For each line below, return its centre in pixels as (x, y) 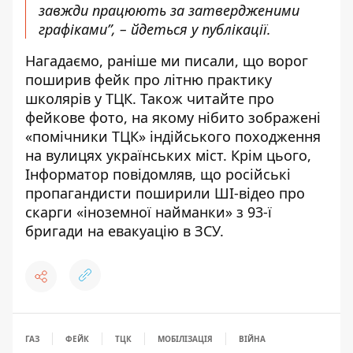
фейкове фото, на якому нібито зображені (173, 118)
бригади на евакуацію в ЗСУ (123, 231)
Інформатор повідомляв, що (125, 175)
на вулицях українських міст (124, 156)
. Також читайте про (203, 99)
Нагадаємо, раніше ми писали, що (147, 61)
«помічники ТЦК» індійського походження (173, 137)
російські (258, 175)
